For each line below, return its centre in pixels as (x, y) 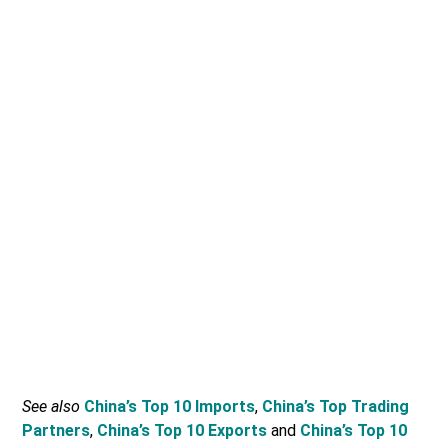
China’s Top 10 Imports (170, 407)
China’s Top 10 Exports (182, 431)
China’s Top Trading (336, 407)
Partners (56, 431)
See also (51, 407)
